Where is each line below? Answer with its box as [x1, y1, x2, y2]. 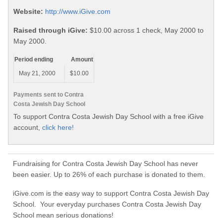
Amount [71, 56, 93, 63]
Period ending [14, 56, 53, 63]
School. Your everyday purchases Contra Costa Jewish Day [13, 200, 201, 209]
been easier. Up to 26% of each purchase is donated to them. [13, 170, 205, 179]
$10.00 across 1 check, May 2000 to [88, 26, 204, 35]
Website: [13, 7, 43, 16]
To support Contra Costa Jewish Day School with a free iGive [13, 112, 204, 120]
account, [13, 123, 42, 131]
